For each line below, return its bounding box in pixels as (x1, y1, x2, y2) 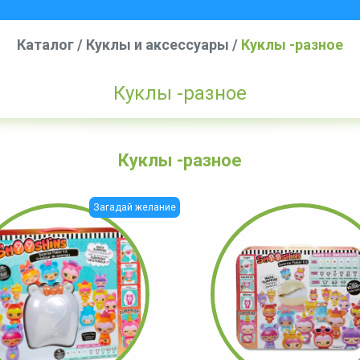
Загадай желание (93, 202, 176, 214)
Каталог (17, 36, 74, 53)
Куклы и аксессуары (86, 36, 229, 53)
